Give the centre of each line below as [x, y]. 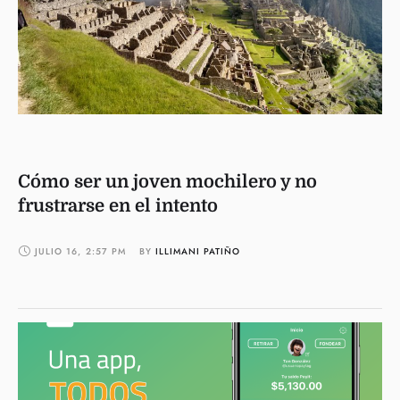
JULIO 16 [56, 251]
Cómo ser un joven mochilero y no [167, 181]
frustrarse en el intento [118, 205]
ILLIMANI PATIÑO [198, 251]
